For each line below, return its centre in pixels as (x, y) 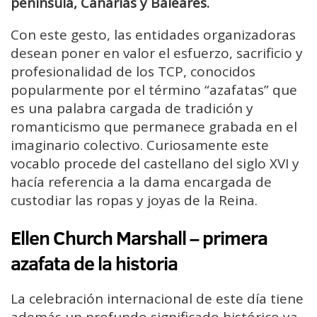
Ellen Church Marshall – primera (139, 238)
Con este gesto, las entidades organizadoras (153, 34)
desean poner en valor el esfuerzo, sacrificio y (157, 53)
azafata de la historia (94, 264)
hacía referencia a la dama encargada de (141, 181)
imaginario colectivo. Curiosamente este (140, 145)
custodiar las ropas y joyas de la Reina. (134, 200)
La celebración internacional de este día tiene (157, 299)
